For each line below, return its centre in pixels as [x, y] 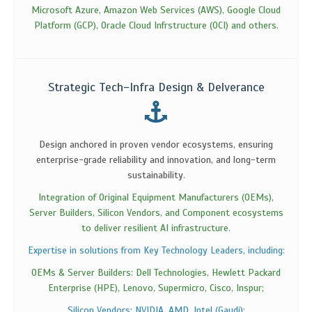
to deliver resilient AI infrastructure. [156, 228]
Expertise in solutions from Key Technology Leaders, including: [156, 250]
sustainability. [156, 175]
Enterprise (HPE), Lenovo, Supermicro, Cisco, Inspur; [156, 288]
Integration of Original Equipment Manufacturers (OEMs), [156, 197]
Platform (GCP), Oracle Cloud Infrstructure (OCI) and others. [156, 25]
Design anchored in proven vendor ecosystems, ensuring [156, 144]
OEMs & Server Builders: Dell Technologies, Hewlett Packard [156, 272]
